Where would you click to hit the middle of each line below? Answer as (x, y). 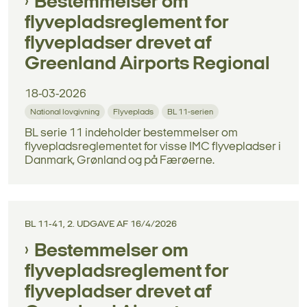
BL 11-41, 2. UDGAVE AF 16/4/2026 (101, 224)
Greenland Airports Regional (147, 64)
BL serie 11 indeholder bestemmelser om (131, 133)
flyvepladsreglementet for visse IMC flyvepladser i (153, 147)
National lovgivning (65, 112)
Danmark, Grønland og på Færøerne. (120, 160)
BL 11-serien (190, 112)
